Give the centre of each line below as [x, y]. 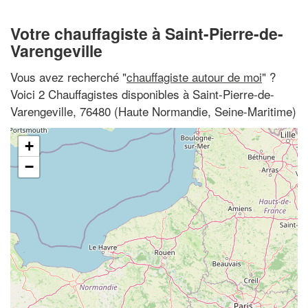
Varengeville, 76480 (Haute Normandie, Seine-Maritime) [153, 111]
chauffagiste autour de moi [194, 76]
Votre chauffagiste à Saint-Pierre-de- [147, 33]
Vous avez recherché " [68, 76]
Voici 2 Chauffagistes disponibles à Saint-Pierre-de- [142, 93]
